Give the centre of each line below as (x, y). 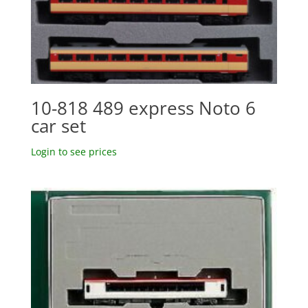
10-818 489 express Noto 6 (143, 108)
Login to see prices (74, 151)
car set (58, 125)
